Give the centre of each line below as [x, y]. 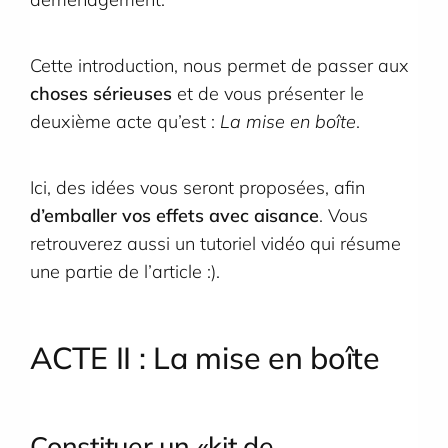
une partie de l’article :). [125, 272]
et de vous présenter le [268, 94]
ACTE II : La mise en [166, 357]
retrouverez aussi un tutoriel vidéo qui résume [215, 244]
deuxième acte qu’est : [125, 122]
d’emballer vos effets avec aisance [174, 216]
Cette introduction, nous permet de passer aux [219, 66]
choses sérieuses [101, 94]
